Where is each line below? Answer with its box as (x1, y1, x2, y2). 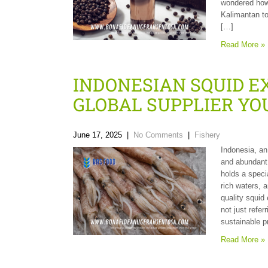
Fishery (194, 130, 220, 139)
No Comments (133, 130, 183, 139)
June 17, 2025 (73, 130, 122, 139)
